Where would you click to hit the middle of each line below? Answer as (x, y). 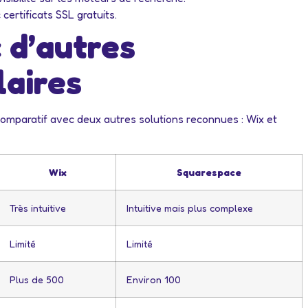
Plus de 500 (37, 279)
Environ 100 (154, 279)
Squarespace (209, 172)
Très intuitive (38, 208)
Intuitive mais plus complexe (190, 208)
